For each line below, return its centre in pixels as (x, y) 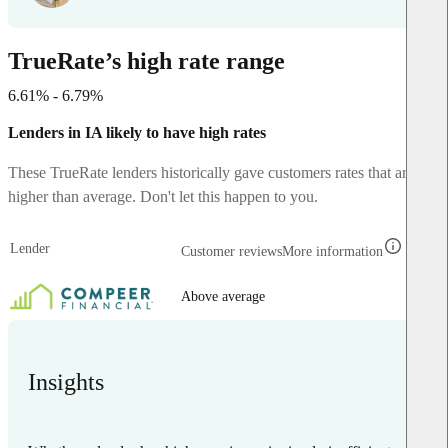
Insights (66, 381)
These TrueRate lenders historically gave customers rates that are (211, 172)
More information (332, 251)
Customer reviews (231, 251)
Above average (223, 296)
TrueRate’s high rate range (146, 60)
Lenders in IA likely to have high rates (137, 132)
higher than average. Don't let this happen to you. (163, 196)
